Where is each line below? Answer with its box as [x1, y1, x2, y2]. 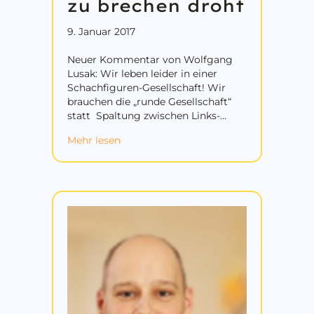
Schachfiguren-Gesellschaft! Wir [67, 81, 226, 94]
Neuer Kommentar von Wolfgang [67, 53, 233, 66]
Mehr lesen [67, 133, 121, 146]
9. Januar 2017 [67, 25, 135, 38]
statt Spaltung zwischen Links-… [67, 109, 226, 122]
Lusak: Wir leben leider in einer [67, 67, 217, 80]
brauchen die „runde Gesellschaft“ [67, 95, 231, 108]
